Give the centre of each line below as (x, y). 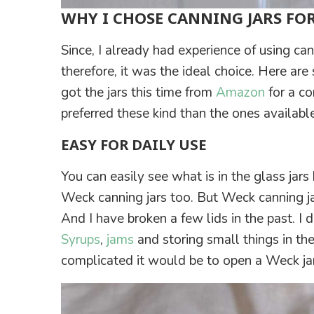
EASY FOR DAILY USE (134, 145)
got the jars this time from (138, 93)
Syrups (81, 240)
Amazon (240, 93)
